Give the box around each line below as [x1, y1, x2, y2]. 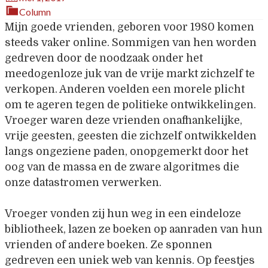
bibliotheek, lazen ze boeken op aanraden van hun [5, 223, 263, 236]
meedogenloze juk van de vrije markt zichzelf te [5, 68, 255, 80]
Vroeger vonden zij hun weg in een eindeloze [5, 208, 241, 220]
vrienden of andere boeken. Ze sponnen [5, 239, 212, 251]
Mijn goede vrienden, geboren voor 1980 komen [5, 21, 254, 33]
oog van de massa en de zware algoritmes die [5, 161, 239, 173]
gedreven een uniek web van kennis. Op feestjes [5, 254, 255, 267]
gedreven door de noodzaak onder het [5, 52, 203, 64]
